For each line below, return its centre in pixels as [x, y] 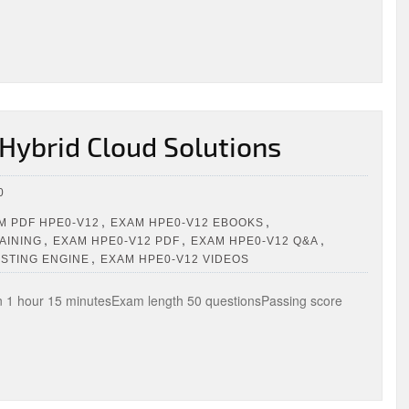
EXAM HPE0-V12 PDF [116, 241]
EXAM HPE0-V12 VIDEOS [175, 259]
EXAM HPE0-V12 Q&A [255, 241]
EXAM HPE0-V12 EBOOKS [187, 222]
